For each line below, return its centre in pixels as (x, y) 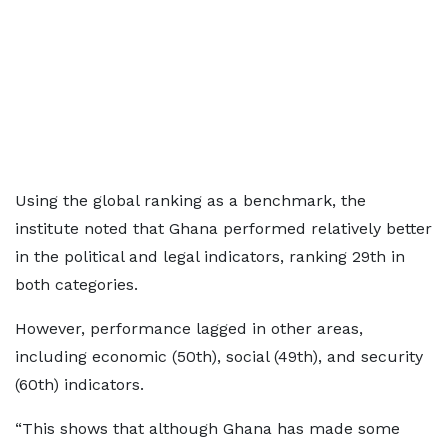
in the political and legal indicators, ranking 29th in (210, 256)
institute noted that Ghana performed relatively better (223, 228)
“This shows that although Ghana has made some (207, 428)
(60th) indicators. (79, 384)
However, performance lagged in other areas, (189, 328)
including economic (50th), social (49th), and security (219, 356)
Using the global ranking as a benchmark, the (190, 200)
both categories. (76, 284)
